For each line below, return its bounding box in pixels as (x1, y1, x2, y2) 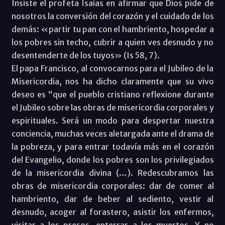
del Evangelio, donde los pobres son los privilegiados (11, 154, 214, 165)
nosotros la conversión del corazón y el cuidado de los (11, 11, 214, 21)
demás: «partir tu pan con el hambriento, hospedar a (11, 24, 214, 34)
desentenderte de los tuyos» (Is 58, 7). (11, 50, 160, 60)
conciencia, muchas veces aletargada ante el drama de (11, 128, 214, 139)
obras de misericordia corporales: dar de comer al (11, 180, 214, 191)
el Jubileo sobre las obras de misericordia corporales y (11, 102, 214, 113)
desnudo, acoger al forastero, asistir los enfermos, (11, 206, 214, 217)
